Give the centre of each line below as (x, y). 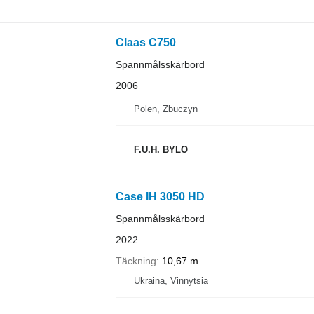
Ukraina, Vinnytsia (171, 281)
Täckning (136, 261)
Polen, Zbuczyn (165, 109)
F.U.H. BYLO (161, 149)
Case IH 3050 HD (160, 197)
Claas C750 (145, 42)
